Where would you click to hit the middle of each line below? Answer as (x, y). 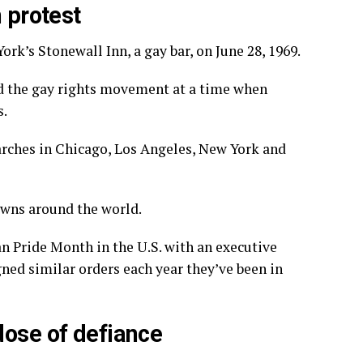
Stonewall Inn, (84, 50)
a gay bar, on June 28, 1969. (216, 50)
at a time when (218, 88)
